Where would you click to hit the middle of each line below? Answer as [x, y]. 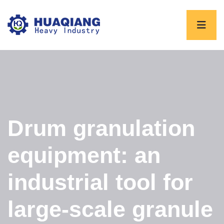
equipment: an [84, 155]
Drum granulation [101, 128]
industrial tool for [100, 182]
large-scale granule [110, 209]
